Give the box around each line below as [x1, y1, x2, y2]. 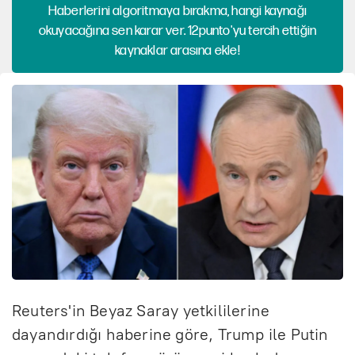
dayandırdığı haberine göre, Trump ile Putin [12, 324, 329, 344]
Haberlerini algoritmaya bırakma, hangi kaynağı [48, 2, 307, 19]
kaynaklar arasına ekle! [115, 42, 240, 59]
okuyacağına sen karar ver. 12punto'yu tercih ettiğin [38, 22, 317, 39]
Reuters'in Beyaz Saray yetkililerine [12, 300, 270, 320]
